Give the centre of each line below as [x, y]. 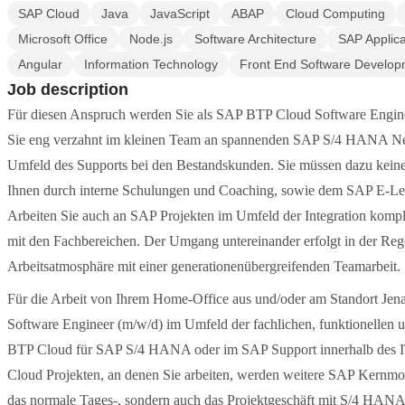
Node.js [151, 39]
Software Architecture [255, 39]
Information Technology [151, 64]
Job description [68, 89]
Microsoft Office [63, 39]
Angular [40, 64]
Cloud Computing [335, 14]
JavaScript [180, 14]
